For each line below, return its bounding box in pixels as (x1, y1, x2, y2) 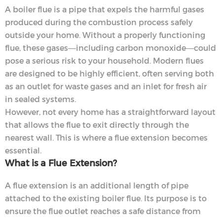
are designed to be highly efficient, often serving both (5, 68, 214, 79)
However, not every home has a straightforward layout (5, 107, 216, 117)
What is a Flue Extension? (5, 157, 117, 169)
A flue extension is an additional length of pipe (5, 180, 188, 191)
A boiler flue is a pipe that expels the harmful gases (5, 4, 204, 15)
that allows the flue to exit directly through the (5, 119, 189, 130)
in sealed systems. (5, 94, 76, 105)
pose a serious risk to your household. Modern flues (5, 55, 204, 66)
